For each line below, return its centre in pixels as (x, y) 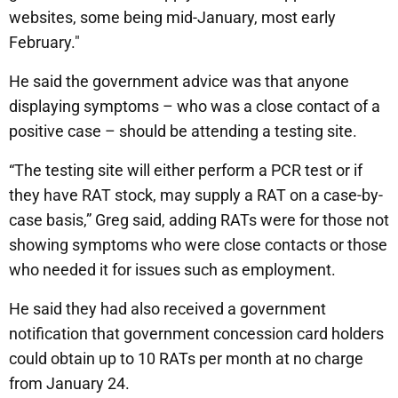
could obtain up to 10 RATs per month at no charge (186, 359)
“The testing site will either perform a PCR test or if (186, 171)
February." (44, 43)
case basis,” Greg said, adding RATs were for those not (199, 220)
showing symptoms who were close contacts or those (198, 245)
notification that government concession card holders (196, 334)
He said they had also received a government (167, 309)
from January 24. (69, 384)
